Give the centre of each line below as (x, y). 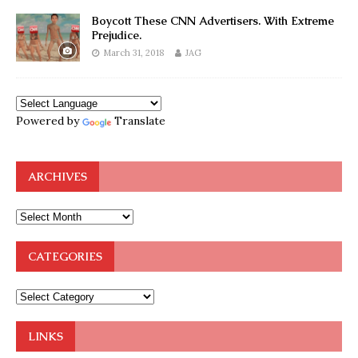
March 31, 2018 (134, 52)
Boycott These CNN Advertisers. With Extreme (213, 20)
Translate (140, 120)
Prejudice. (117, 35)
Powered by (49, 120)
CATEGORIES (65, 256)
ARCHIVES (58, 176)
